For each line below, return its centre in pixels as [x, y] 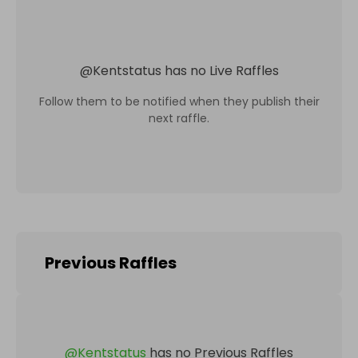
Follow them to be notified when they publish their [179, 101]
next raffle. [179, 118]
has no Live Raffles [221, 70]
